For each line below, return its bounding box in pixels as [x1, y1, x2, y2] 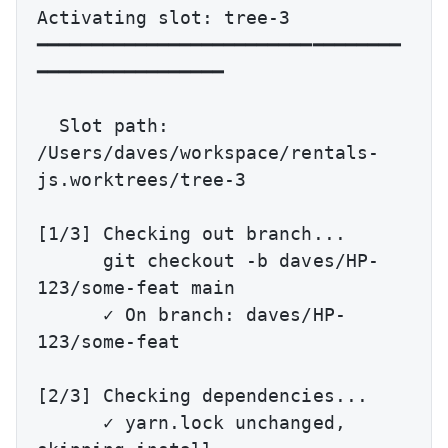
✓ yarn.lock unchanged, [37, 412, 104, 434]
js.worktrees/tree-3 [37, 169, 247, 191]
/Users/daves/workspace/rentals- [37, 142, 379, 164]
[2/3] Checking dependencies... [37, 385, 368, 407]
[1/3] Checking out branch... [37, 223, 346, 245]
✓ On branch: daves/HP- [37, 304, 104, 326]
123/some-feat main [37, 277, 236, 299]
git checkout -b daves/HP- [37, 250, 104, 272]
